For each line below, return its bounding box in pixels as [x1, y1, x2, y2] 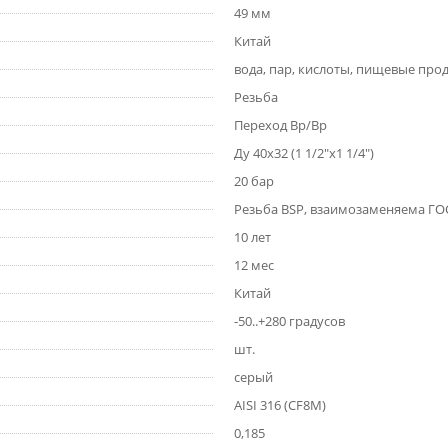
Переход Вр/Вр [234, 116, 327, 134]
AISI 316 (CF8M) [234, 396, 326, 414]
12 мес [234, 256, 274, 274]
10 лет [234, 228, 271, 246]
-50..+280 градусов [234, 312, 345, 330]
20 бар [234, 172, 274, 190]
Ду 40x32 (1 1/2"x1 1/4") [234, 144, 374, 162]
